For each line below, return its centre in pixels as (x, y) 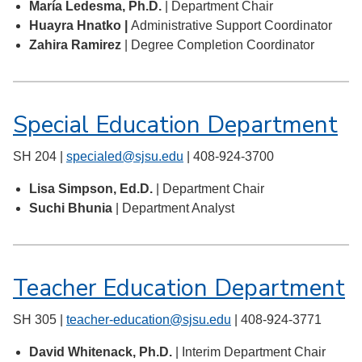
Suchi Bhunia (72, 208)
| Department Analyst (175, 208)
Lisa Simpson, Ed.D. (93, 189)
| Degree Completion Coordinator (219, 45)
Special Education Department (175, 125)
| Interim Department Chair (249, 352)
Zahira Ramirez (77, 45)
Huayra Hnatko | (80, 26)
